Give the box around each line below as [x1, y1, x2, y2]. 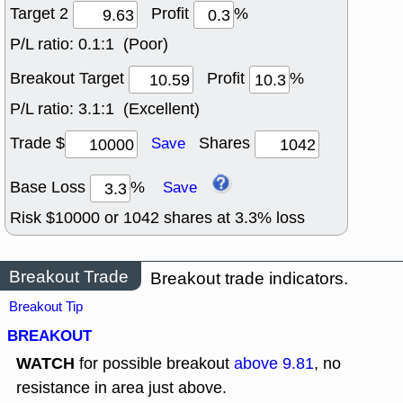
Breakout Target [10, 67, 129, 90]
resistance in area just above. [16, 377, 227, 399]
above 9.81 [234, 353, 314, 375]
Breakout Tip [9, 298, 83, 317]
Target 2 [10, 3, 73, 25]
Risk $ [10, 207, 55, 229]
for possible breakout [75, 353, 234, 375]
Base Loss [10, 176, 90, 199]
